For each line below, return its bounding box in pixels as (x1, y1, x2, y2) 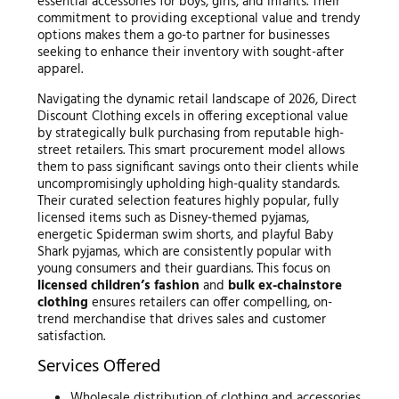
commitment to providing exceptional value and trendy (37, 7, 360, 29)
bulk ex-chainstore (227, 274, 342, 297)
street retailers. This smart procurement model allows (37, 139, 345, 161)
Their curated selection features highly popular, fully (37, 190, 338, 212)
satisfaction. (37, 325, 105, 347)
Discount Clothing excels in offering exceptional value (37, 105, 348, 127)
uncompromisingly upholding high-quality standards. (37, 173, 339, 195)
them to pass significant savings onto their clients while (37, 156, 359, 178)
